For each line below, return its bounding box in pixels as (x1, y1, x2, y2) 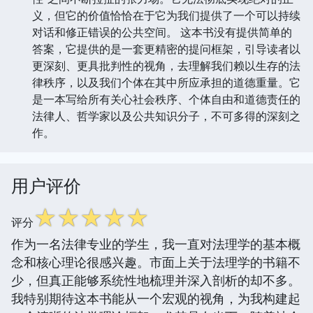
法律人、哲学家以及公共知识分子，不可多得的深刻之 (32, 108, 300, 124)
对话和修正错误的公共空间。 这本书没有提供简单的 (32, 24, 292, 40)
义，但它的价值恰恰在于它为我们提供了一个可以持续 (32, 7, 300, 23)
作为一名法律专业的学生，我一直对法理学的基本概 (11, 235, 300, 252)
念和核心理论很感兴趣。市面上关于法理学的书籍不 (11, 253, 300, 270)
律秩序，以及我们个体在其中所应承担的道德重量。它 (32, 74, 300, 90)
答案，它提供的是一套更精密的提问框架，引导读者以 (32, 41, 300, 57)
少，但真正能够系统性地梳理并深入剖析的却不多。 (11, 271, 300, 289)
